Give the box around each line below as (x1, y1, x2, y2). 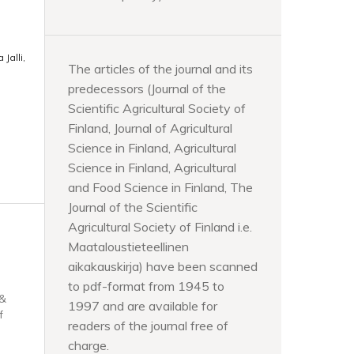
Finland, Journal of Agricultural (68, 119, 232, 136)
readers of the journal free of (68, 317, 228, 333)
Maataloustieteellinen (68, 238, 189, 254)
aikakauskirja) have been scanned (68, 258, 258, 274)
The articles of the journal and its (68, 60, 253, 77)
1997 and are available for (68, 297, 217, 314)
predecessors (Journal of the (68, 80, 226, 96)
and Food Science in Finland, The (68, 179, 253, 195)
